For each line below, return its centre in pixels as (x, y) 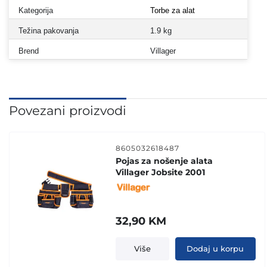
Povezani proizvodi (68, 110)
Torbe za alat (173, 10)
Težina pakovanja (49, 31)
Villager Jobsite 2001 (161, 172)
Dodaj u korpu (215, 248)
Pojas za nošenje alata (164, 161)
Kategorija (36, 10)
